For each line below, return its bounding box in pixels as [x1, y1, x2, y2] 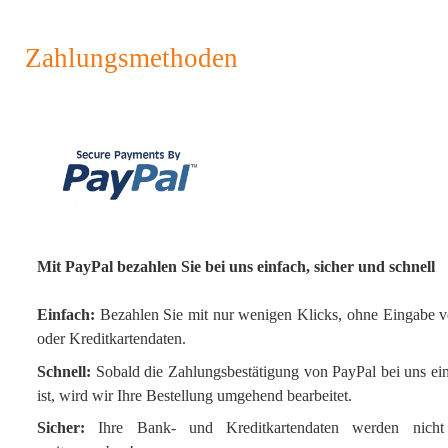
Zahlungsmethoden [25, 43, 238, 73]
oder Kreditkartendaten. [37, 330, 186, 348]
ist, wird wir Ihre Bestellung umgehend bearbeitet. [37, 386, 352, 404]
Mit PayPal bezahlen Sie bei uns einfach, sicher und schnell [37, 258, 435, 275]
